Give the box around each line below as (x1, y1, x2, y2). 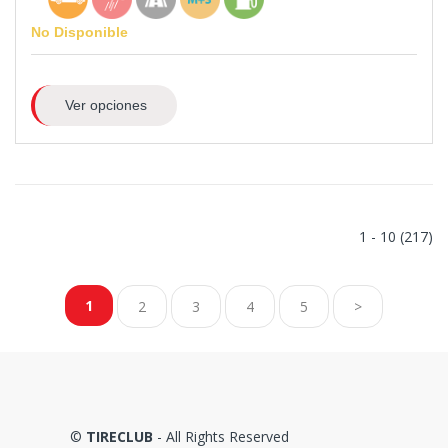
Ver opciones (64, 96, 147, 113)
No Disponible (31, 24, 128, 41)
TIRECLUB (86, 426, 153, 446)
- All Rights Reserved (153, 426, 289, 446)
